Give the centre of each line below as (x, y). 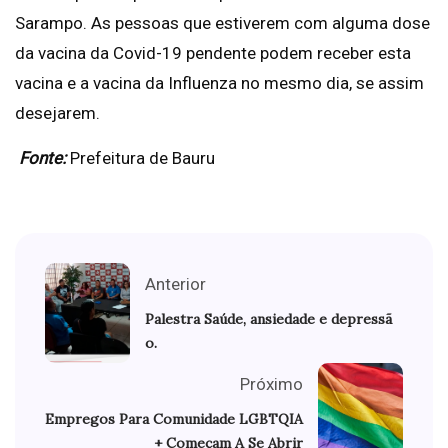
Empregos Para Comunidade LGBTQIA (174, 419)
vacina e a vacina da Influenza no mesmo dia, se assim (219, 83)
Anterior (175, 284)
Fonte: (40, 158)
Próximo (271, 384)
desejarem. (57, 113)
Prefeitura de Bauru (140, 158)
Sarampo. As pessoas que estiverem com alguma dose (222, 23)
